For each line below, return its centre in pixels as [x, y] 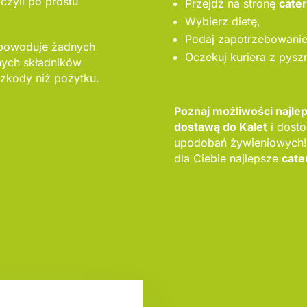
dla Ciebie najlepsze [228, 159]
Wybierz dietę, [222, 22]
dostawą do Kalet [220, 127]
